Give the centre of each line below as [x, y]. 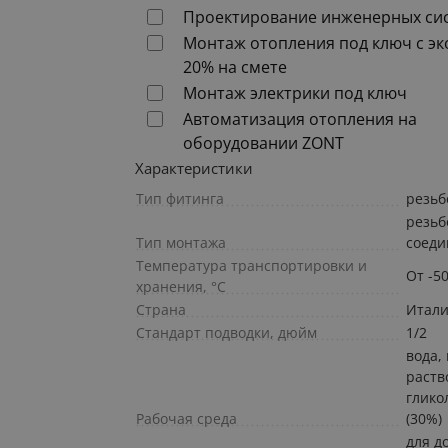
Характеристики [194, 168]
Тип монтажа [181, 243]
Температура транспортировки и [252, 266]
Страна [161, 310]
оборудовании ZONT [264, 143]
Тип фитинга [180, 199]
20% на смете [235, 67]
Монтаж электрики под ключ [295, 93]
